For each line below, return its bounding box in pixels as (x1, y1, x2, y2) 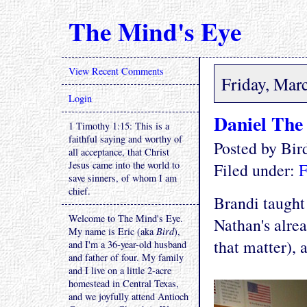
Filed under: (214, 159, 299, 181)
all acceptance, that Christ (69, 145, 169, 158)
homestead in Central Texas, (69, 277, 179, 290)
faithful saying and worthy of (69, 132, 182, 145)
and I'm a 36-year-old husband (69, 238, 186, 251)
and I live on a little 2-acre (69, 264, 171, 277)
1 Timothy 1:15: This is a (69, 119, 169, 132)
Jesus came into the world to (69, 158, 180, 171)
